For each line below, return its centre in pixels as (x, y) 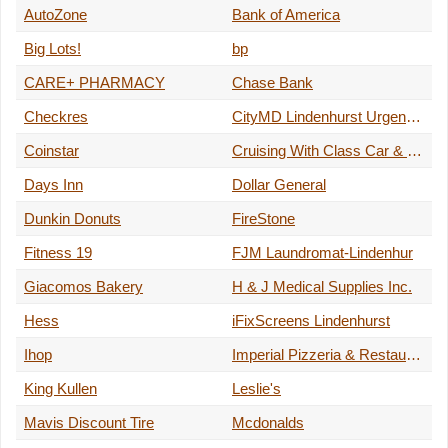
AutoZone (55, 15)
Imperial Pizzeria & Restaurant (413, 355)
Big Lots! (52, 49)
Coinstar (51, 151)
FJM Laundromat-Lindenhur (322, 253)
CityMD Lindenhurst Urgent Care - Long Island (413, 117)
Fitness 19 (58, 253)
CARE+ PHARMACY (94, 83)
